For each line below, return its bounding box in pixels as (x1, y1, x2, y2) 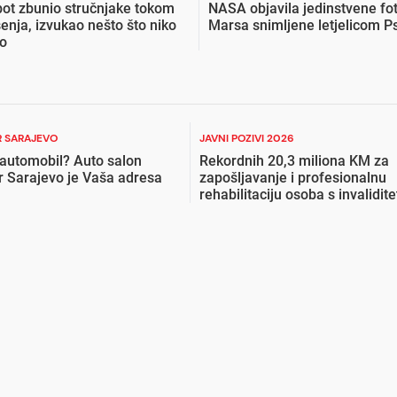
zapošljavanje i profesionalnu (199, 168, 386, 186)
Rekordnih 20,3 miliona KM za (199, 152, 389, 169)
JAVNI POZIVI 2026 (199, 130, 294, 145)
